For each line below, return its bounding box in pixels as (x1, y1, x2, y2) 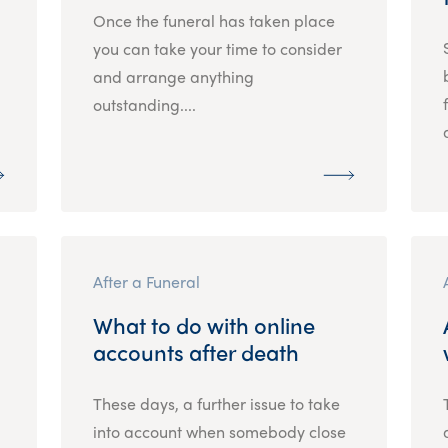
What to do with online (92, 308, 315, 341)
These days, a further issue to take (92, 391, 340, 415)
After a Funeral (92, 269, 200, 293)
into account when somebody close (92, 419, 346, 443)
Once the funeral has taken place (92, 8, 335, 32)
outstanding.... (92, 92, 196, 116)
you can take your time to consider (92, 36, 342, 60)
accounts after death (92, 335, 299, 368)
